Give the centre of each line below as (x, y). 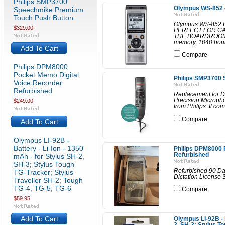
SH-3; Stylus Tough (44, 164)
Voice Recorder (38, 83)
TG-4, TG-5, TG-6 (42, 188)
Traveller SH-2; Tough (48, 180)
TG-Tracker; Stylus (43, 172)
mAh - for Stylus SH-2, (49, 156)
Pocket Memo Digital (46, 75)
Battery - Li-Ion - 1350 (48, 148)
